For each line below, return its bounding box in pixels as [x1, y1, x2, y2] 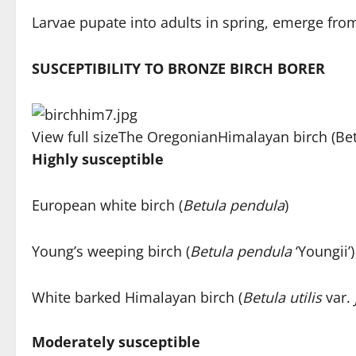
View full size [32, 127, 118, 147]
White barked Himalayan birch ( [32, 288, 242, 308]
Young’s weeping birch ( [32, 242, 190, 261]
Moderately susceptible [32, 332, 200, 352]
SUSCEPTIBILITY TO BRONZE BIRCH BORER [32, 59, 325, 79]
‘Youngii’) [292, 242, 354, 261]
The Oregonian [118, 127, 218, 147]
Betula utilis [242, 288, 322, 308]
